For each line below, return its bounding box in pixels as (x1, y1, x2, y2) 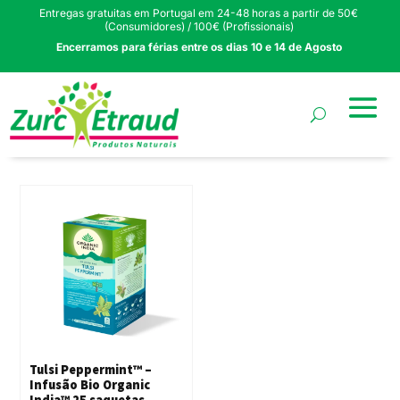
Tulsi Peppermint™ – (29, 361, 153, 378)
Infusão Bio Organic (29, 376, 151, 393)
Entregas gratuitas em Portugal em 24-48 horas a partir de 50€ (39, 6, 358, 20)
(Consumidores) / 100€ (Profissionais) (104, 20, 294, 33)
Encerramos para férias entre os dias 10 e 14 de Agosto (55, 40, 342, 54)
